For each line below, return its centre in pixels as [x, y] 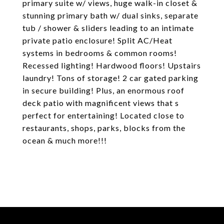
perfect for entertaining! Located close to [103, 115]
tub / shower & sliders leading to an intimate [108, 28]
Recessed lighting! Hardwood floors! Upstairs [112, 65]
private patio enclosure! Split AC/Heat [97, 40]
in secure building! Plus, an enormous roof [103, 90]
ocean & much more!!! [65, 140]
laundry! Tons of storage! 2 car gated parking [110, 78]
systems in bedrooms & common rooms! [100, 53]
